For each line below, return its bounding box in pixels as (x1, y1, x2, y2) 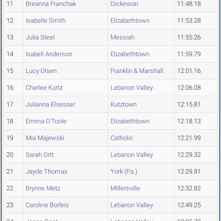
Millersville (110, 184, 140, 192)
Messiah (110, 34, 135, 41)
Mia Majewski (26, 134, 64, 142)
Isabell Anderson (26, 50, 72, 58)
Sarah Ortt (26, 151, 54, 159)
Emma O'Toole (26, 117, 67, 125)
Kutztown (110, 101, 137, 109)
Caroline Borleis (26, 201, 69, 209)
